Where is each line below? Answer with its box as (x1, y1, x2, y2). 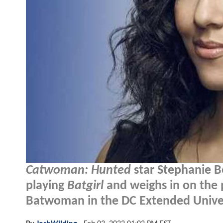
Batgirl (67, 179, 104, 192)
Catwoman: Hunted (26, 164, 131, 177)
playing (26, 179, 67, 192)
